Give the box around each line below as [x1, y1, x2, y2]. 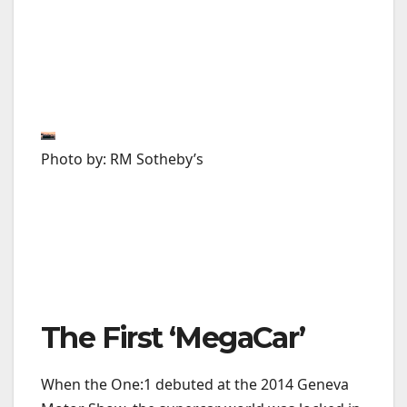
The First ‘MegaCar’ [41, 320, 305, 356]
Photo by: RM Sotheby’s [41, 148, 203, 169]
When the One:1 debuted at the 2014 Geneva [41, 374, 349, 395]
